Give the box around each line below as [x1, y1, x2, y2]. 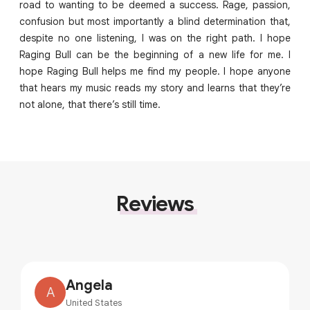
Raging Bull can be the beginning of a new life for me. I [19, 48, 291, 62]
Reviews [116, 191, 194, 218]
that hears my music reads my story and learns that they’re [19, 82, 291, 95]
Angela [66, 277, 113, 295]
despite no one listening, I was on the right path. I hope [19, 32, 291, 45]
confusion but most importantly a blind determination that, [19, 15, 291, 28]
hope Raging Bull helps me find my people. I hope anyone [19, 65, 291, 78]
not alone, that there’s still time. [19, 98, 161, 111]
